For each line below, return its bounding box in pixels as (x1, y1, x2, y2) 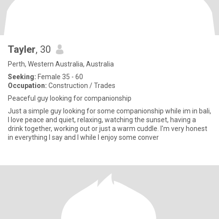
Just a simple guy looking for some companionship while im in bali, (8, 107, 211, 115)
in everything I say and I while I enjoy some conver (8, 133, 159, 141)
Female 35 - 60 (36, 73, 83, 81)
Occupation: (8, 82, 47, 89)
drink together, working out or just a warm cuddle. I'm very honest (8, 125, 207, 132)
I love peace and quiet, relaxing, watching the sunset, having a (8, 116, 196, 124)
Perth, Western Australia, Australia (8, 60, 114, 68)
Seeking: (8, 73, 36, 81)
